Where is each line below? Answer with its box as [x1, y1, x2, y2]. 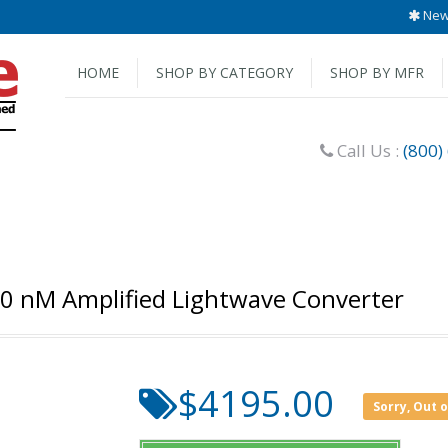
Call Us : [333, 139, 403, 162]
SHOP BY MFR [330, 63, 424, 82]
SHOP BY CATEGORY [156, 63, 293, 82]
